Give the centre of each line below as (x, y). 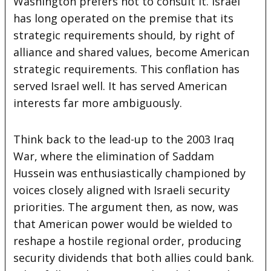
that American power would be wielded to (123, 224)
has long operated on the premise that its (124, 18)
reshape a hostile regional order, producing (128, 240)
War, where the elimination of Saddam (114, 156)
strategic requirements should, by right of (124, 35)
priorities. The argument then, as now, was (126, 207)
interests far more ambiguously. (98, 103)
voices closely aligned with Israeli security (122, 190)
